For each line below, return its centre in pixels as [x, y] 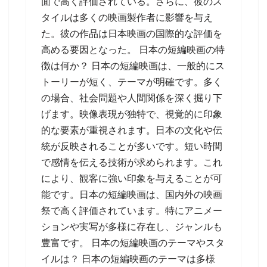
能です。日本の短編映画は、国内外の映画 [132, 195]
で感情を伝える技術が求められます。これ [132, 162]
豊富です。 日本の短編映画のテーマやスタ [133, 243]
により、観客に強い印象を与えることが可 [132, 178]
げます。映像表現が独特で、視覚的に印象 [132, 114]
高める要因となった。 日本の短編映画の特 [133, 50]
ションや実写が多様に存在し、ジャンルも [132, 227]
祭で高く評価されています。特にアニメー [132, 211]
